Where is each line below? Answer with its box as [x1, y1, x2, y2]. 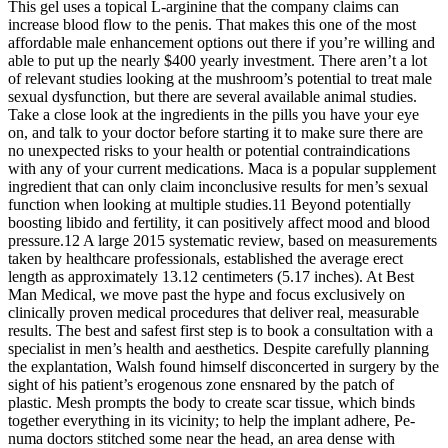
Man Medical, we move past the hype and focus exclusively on [8, 285, 405, 303]
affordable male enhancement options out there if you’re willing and [8, 33, 435, 51]
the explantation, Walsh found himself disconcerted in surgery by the [8, 357, 439, 375]
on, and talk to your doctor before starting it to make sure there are [8, 123, 423, 141]
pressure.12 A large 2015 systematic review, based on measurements [8, 231, 437, 249]
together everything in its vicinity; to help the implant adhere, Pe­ [8, 411, 415, 429]
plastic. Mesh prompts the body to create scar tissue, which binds [8, 393, 415, 411]
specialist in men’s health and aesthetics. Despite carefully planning [8, 339, 429, 357]
